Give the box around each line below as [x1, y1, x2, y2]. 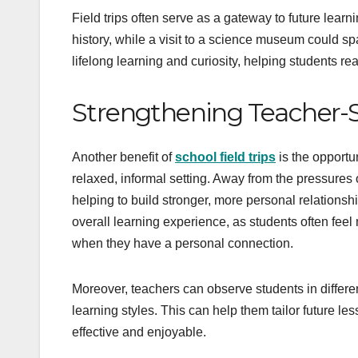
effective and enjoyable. [72, 325, 206, 340]
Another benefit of [72, 150, 175, 165]
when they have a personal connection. [72, 237, 293, 251]
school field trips [175, 150, 276, 165]
